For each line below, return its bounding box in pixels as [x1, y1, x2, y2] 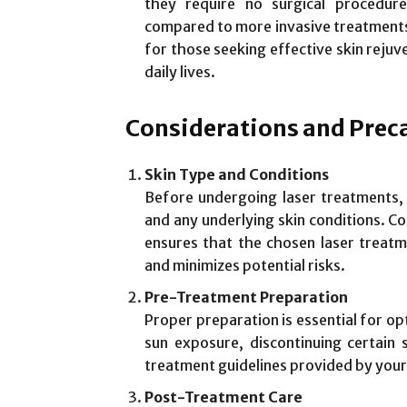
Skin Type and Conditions [144, 164, 329, 184]
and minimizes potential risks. [144, 255, 345, 274]
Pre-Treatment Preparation [144, 287, 348, 306]
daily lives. [144, 62, 215, 81]
